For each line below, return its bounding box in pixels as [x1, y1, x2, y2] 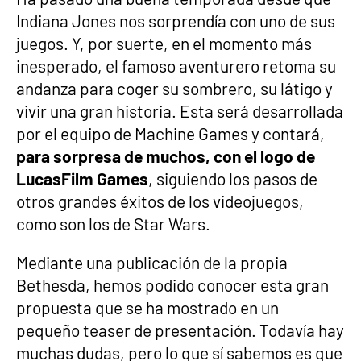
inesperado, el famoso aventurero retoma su [16, 56, 336, 76]
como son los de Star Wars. [16, 214, 210, 234]
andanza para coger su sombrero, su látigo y [16, 78, 333, 98]
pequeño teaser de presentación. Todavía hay [16, 320, 344, 340]
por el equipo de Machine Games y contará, [16, 123, 325, 143]
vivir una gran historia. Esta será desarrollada [16, 101, 343, 121]
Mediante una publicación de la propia [16, 252, 288, 272]
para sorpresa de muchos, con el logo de [16, 146, 315, 166]
